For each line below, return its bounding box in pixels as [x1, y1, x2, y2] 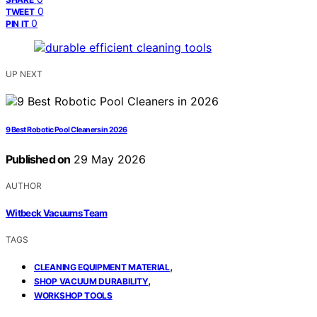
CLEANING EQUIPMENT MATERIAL [34, 261, 170, 272]
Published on [6, 152, 71, 167]
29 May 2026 [70, 152, 146, 167]
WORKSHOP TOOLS [34, 289, 113, 301]
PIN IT [6, 18, 29, 30]
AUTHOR [6, 180, 42, 192]
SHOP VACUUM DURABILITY [34, 275, 149, 287]
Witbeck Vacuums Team [6, 207, 108, 219]
